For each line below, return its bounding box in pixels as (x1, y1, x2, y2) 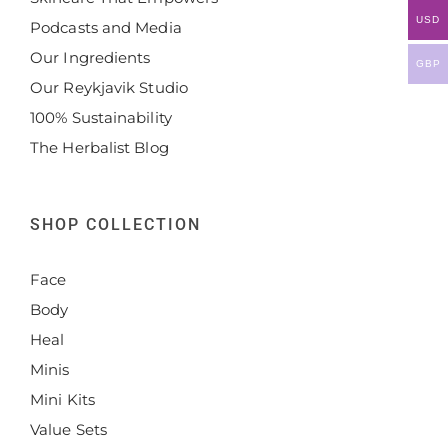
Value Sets (30, 420, 107, 439)
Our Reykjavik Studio (30, 78, 188, 97)
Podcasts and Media (30, 18, 182, 37)
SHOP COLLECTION (30, 215, 201, 234)
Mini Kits (30, 390, 95, 409)
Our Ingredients (30, 48, 151, 67)
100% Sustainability (30, 108, 172, 127)
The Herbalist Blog (30, 138, 169, 157)
